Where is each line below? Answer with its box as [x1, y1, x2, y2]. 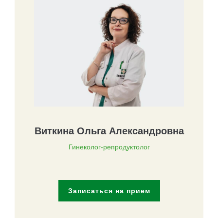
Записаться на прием [68, 186, 150, 195]
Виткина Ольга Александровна [34, 125, 184, 136]
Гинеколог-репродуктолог [68, 143, 150, 151]
